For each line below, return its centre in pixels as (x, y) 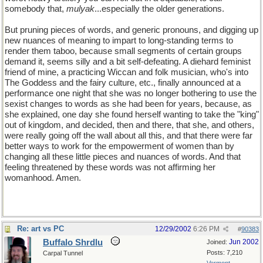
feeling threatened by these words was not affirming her (110, 167)
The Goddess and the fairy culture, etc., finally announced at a (123, 83)
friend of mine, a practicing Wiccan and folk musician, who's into (127, 72)
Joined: (218, 242)
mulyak (80, 9)
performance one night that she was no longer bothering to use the (131, 93)
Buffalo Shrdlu (73, 242)
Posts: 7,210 (225, 252)
